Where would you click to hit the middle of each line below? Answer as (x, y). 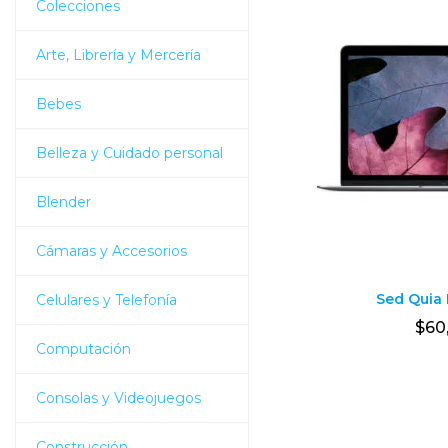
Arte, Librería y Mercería (118, 54)
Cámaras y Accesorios (111, 250)
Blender (63, 201)
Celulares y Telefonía (106, 299)
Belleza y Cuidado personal (129, 152)
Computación (83, 348)
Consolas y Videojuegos (118, 397)
